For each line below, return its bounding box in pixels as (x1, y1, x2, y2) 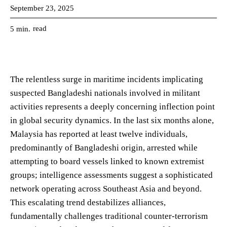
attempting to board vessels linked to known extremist (10, 156, 204, 166)
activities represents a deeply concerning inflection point (10, 101, 215, 111)
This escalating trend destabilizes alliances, (10, 197, 166, 207)
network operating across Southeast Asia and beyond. (10, 183, 202, 194)
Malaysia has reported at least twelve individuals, (10, 129, 187, 139)
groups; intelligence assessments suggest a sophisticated (10, 170, 213, 180)
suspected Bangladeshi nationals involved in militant (10, 88, 200, 98)
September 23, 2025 (10, 4, 74, 12)
